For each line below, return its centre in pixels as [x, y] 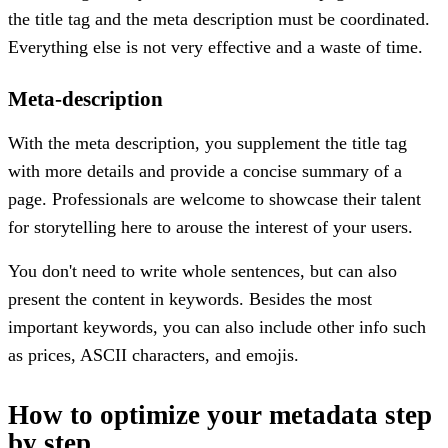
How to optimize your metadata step [220, 414]
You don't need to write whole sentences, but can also [202, 270]
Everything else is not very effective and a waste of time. [215, 46]
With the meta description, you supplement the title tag [207, 142]
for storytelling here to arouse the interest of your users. [210, 226]
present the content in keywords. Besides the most [190, 298]
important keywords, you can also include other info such [217, 326]
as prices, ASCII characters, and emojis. [153, 354]
